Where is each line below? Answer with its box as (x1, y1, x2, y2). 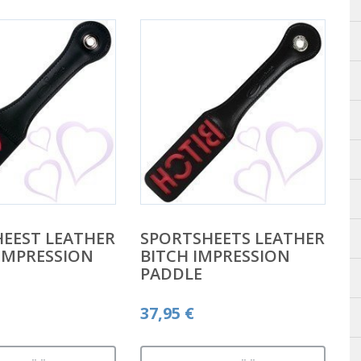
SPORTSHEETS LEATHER (139, 226, 325, 249)
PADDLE (139, 262, 202, 284)
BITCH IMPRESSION (139, 244, 290, 267)
